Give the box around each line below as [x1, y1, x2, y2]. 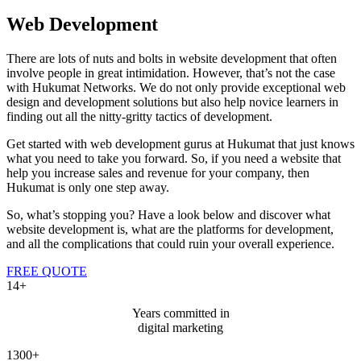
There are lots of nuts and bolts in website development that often [6, 51, 337, 65]
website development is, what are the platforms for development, [6, 222, 334, 236]
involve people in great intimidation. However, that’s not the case [6, 65, 335, 80]
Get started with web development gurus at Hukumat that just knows [6, 136, 355, 151]
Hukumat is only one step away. [6, 180, 169, 194]
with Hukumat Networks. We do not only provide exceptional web [6, 80, 346, 94]
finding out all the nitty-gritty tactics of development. [6, 109, 272, 123]
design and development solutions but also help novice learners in [6, 94, 338, 109]
